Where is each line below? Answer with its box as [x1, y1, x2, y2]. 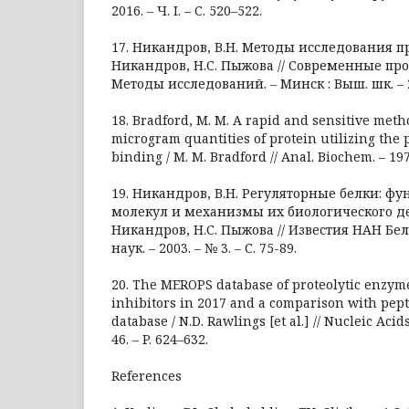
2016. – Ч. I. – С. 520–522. [111, 2, 262, 19]
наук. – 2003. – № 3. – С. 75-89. [111, 239, 297, 257]
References [111, 367, 182, 384]
